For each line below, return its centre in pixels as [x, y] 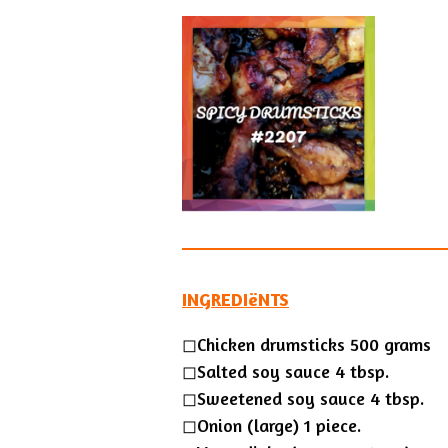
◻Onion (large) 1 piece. [271, 425]
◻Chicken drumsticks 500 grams [306, 344]
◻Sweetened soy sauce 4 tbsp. [303, 398]
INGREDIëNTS [235, 299]
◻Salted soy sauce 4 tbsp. [285, 371]
